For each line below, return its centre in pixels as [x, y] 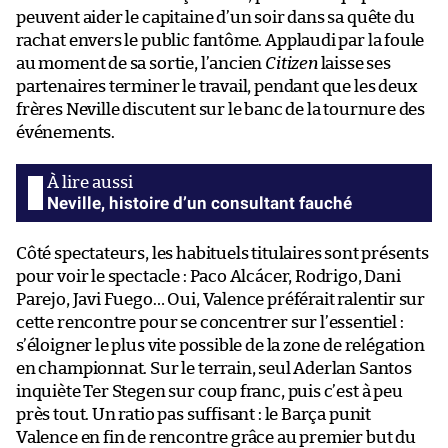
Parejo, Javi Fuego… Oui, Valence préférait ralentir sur [221, 299]
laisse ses [354, 63]
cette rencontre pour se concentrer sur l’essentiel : [210, 322]
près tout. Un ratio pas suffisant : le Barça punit [194, 414]
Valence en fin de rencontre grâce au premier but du [216, 437]
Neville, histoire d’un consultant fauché [199, 202]
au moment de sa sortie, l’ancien [141, 63]
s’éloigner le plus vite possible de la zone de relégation [220, 345]
